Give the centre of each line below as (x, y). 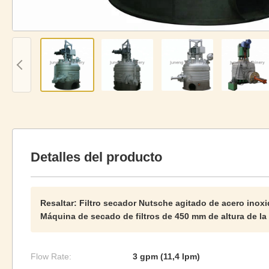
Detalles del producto (96, 157)
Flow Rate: (51, 256)
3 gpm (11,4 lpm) (166, 256)
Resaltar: (59, 203)
